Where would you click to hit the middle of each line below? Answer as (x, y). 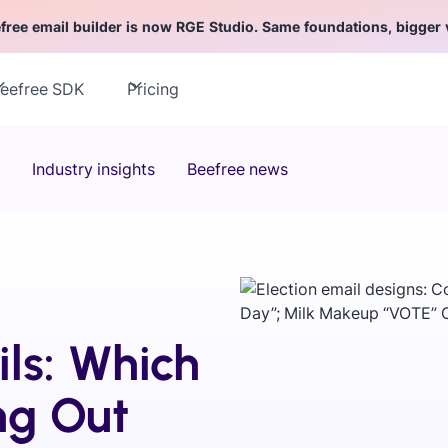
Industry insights (93, 169)
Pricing (153, 89)
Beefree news (237, 169)
